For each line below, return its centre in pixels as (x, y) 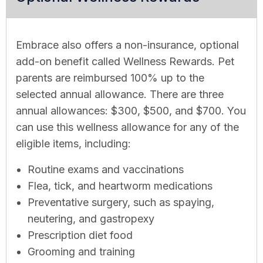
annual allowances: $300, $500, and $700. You (131, 110)
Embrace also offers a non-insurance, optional (127, 45)
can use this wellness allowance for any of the (127, 127)
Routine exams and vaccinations (106, 169)
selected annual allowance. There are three (120, 94)
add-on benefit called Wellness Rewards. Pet (125, 61)
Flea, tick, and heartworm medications (120, 186)
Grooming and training (81, 251)
